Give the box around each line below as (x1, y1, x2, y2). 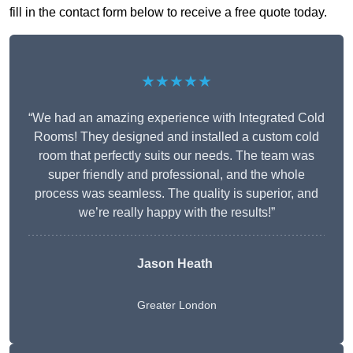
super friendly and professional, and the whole (48, 168, 305, 182)
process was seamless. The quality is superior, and (35, 187, 318, 201)
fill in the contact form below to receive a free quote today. (9, 6, 327, 20)
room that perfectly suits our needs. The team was (39, 149, 314, 163)
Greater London (136, 299, 217, 312)
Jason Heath (136, 257, 213, 271)
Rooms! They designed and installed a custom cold (34, 130, 319, 144)
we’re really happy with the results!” (78, 206, 275, 220)
